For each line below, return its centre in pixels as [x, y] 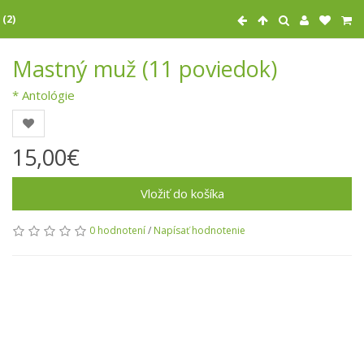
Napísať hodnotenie [199, 230]
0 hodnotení [117, 230]
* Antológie [43, 95]
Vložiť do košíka [182, 193]
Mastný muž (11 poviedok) [145, 69]
